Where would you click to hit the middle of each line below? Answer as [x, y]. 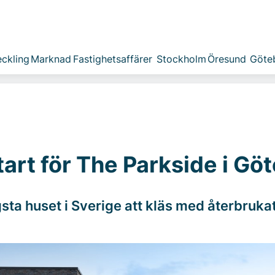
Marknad [51, 59]
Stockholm [181, 59]
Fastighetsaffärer [112, 59]
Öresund [227, 59]
